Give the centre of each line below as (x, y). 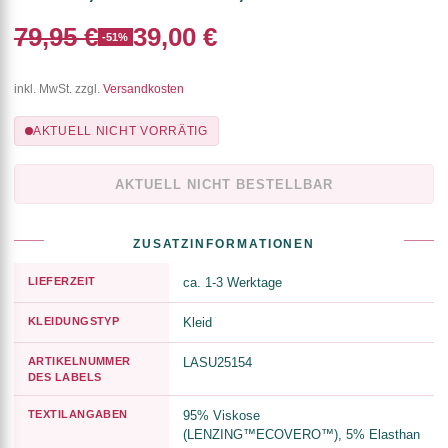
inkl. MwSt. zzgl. (58, 89)
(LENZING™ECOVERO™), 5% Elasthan (301, 435)
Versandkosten (143, 89)
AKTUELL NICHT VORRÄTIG (120, 131)
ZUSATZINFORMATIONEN (224, 244)
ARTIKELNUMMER (79, 361)
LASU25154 (217, 363)
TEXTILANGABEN (78, 414)
